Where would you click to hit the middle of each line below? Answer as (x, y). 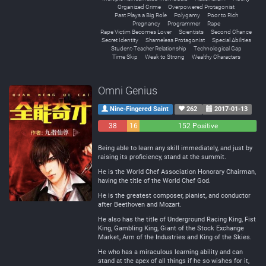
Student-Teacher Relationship (148, 48)
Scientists (191, 32)
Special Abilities (231, 40)
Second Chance (231, 32)
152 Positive (198, 126)
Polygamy (187, 15)
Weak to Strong (164, 57)
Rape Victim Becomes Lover (136, 32)
